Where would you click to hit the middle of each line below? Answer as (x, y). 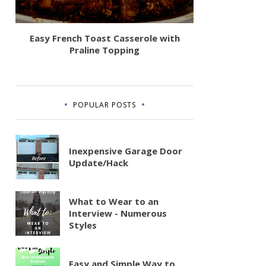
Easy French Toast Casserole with (104, 38)
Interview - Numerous (118, 213)
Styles (83, 225)
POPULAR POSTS (104, 104)
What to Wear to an (114, 202)
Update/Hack (99, 163)
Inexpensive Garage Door (126, 151)
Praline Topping (104, 50)
